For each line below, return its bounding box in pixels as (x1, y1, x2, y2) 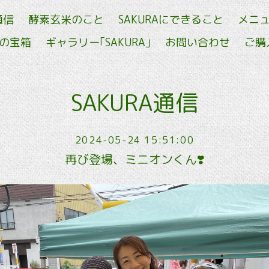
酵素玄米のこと (28, 12, 104, 27)
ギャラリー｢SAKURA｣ (46, 35, 151, 50)
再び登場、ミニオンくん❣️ (64, 151, 205, 168)
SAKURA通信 (71, 86, 198, 118)
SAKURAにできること (118, 12, 223, 27)
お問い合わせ (165, 35, 230, 50)
